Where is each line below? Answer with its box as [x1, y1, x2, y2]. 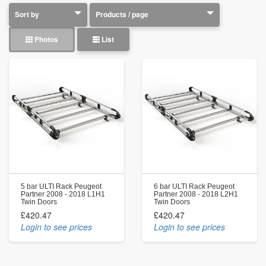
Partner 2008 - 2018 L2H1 [154, 189, 238, 198]
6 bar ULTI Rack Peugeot [154, 182, 235, 191]
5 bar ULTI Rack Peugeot [21, 182, 102, 191]
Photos [33, 33, 58, 45]
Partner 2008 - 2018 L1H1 [21, 189, 105, 198]
